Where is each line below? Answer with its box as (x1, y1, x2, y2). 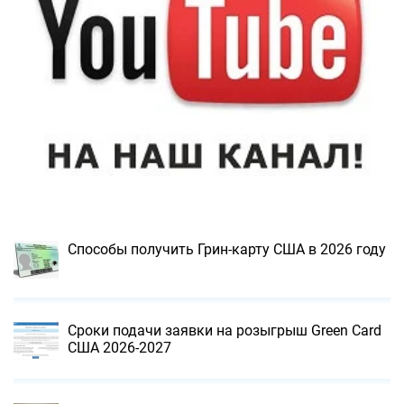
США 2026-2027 (68, 339, 171, 357)
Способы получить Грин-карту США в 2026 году (68, 241, 386, 259)
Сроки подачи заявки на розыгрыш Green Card (68, 322, 381, 340)
